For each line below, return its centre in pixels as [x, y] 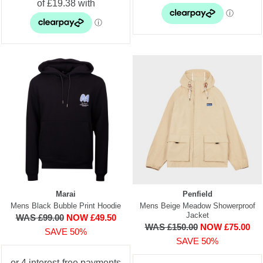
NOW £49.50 [91, 217]
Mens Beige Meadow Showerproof [197, 205]
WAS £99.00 [40, 217]
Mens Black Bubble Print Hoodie [66, 205]
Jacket [197, 215]
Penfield [197, 194]
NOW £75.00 [225, 227]
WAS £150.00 [171, 227]
